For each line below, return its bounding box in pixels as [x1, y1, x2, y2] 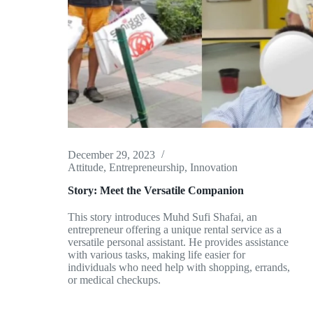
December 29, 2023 [68, 149, 156, 161]
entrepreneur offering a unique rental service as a [68, 224, 282, 236]
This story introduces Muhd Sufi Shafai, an [68, 211, 258, 224]
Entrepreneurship [109, 161, 185, 174]
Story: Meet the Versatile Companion [68, 184, 245, 197]
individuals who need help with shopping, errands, [68, 261, 291, 274]
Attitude [68, 161, 104, 174]
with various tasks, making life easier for [68, 249, 246, 261]
